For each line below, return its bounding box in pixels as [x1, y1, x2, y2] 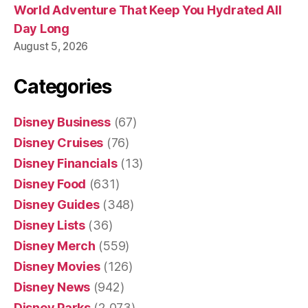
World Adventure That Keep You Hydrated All [14, 2, 282, 17]
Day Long [14, 21, 69, 36]
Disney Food [14, 176, 87, 191]
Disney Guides [14, 197, 100, 212]
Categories [14, 74, 111, 98]
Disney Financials [14, 155, 118, 170]
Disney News [14, 279, 91, 294]
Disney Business [14, 114, 111, 129]
